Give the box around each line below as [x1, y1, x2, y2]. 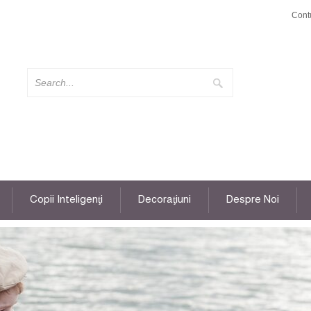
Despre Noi [226, 195, 279, 205]
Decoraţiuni [138, 195, 191, 205]
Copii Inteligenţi [30, 195, 103, 205]
